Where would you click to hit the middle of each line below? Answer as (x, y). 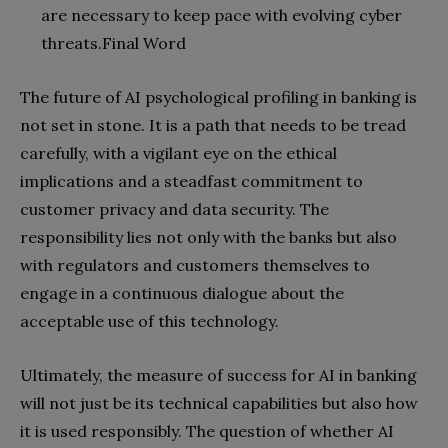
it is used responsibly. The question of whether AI (207, 430)
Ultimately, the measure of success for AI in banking (218, 374)
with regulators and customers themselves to (195, 264)
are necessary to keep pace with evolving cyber (221, 14)
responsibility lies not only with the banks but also (208, 236)
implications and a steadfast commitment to (191, 180)
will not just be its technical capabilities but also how (219, 402)
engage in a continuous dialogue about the (182, 292)
